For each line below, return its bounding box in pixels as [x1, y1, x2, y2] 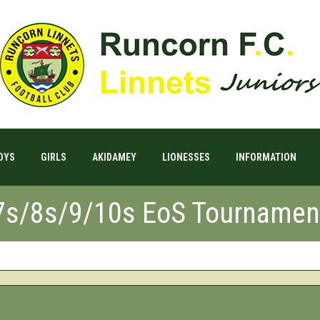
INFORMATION [235, 151, 296, 163]
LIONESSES [161, 151, 210, 163]
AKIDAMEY [91, 151, 136, 163]
